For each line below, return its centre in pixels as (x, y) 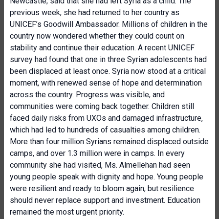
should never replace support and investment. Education (105, 200)
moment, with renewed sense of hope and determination (106, 83)
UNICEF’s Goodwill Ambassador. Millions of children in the (109, 24)
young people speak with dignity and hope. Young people (107, 177)
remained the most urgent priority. (67, 212)
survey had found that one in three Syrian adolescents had (108, 59)
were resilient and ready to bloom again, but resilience (102, 188)
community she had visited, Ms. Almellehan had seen (100, 165)
